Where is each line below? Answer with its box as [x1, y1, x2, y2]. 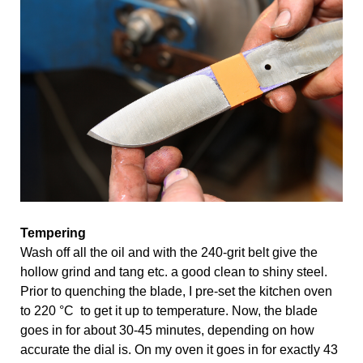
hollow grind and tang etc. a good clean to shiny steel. [20, 264, 327, 279]
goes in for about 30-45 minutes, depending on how [20, 322, 314, 337]
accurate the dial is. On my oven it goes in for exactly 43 [20, 342, 338, 357]
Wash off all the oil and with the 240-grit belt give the [20, 245, 318, 259]
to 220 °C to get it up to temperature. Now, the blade [20, 303, 318, 318]
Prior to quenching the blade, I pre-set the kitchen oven [20, 284, 332, 298]
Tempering [20, 225, 86, 240]
